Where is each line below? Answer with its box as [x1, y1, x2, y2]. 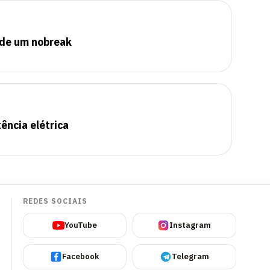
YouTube [64, 220, 97, 230]
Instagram [169, 220, 211, 230]
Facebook [62, 251, 99, 262]
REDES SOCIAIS [22, 196, 87, 206]
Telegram [171, 251, 209, 262]
